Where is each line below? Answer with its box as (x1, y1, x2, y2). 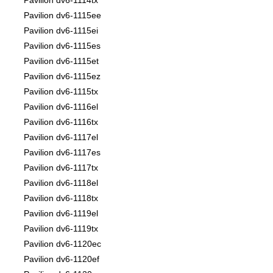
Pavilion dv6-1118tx (24, 193, 98, 204)
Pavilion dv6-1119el (24, 208, 98, 219)
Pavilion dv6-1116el (24, 102, 98, 112)
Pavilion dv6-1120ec (24, 239, 101, 249)
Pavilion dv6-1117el (24, 132, 98, 143)
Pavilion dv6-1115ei (24, 26, 98, 36)
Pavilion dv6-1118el (24, 178, 98, 188)
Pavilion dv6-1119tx (24, 224, 98, 234)
